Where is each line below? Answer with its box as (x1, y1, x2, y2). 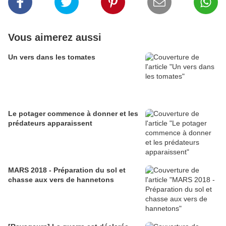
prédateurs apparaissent (8, 119, 92, 128)
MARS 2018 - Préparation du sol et (8, 166, 126, 175)
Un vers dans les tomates (8, 53, 95, 62)
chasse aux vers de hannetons (8, 176, 114, 184)
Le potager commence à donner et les (8, 109, 138, 118)
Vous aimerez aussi (8, 32, 101, 43)
